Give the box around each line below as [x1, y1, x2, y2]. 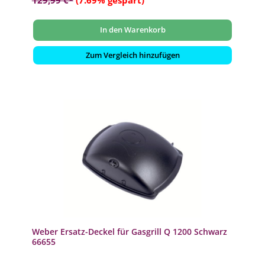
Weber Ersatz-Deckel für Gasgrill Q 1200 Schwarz [31, 226, 227, 238]
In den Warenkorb [99, 24, 166, 35]
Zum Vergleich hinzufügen [85, 49, 180, 60]
